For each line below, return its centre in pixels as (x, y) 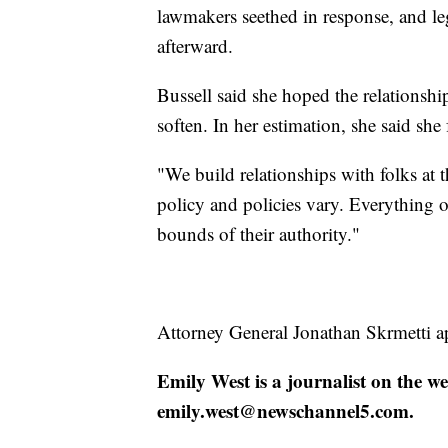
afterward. (195, 46)
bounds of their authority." (258, 234)
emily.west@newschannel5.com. (285, 411)
